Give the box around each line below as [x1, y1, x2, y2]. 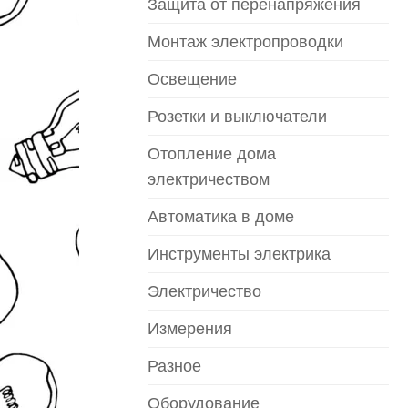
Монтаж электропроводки [148, 33, 343, 51]
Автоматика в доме [148, 208, 294, 226]
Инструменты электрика [148, 245, 331, 263]
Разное [148, 357, 201, 375]
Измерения [148, 320, 232, 338]
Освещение [148, 70, 237, 88]
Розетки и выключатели [148, 107, 327, 126]
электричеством [148, 170, 270, 189]
